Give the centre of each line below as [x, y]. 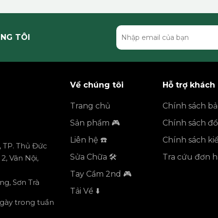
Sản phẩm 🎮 [95, 123]
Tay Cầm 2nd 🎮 [101, 174]
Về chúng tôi [97, 85]
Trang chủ [90, 106]
